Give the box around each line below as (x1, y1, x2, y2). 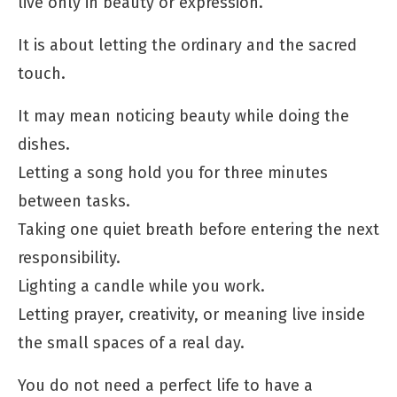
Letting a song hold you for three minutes (18, 162, 328, 183)
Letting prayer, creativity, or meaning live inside (18, 304, 365, 324)
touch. (18, 63, 66, 83)
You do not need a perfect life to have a (18, 375, 313, 395)
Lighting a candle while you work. (18, 276, 265, 296)
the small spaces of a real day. (18, 332, 245, 353)
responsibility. (18, 247, 121, 268)
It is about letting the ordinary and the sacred (18, 35, 357, 55)
